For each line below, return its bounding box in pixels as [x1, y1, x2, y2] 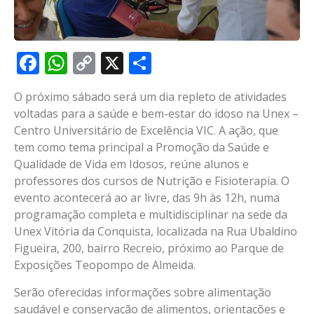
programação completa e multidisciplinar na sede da [14, 207, 287, 223]
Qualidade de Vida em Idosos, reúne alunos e [14, 156, 249, 172]
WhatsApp [67, 48, 175, 78]
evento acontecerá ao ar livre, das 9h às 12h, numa [14, 190, 280, 206]
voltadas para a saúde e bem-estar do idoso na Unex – [14, 106, 299, 122]
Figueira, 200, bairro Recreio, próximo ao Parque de [14, 240, 284, 257]
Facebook [39, 48, 138, 78]
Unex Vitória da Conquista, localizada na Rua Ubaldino [14, 224, 297, 240]
